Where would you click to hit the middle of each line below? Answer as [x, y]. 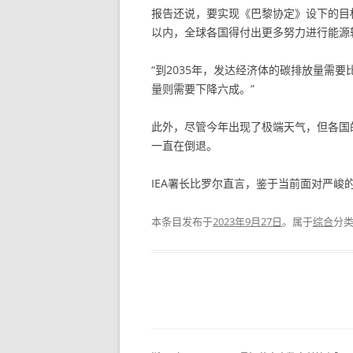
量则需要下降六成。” [203, 89]
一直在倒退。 [184, 145]
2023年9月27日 [247, 221]
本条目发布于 [182, 221]
